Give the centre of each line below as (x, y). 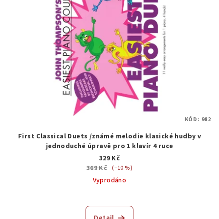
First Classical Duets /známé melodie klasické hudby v (109, 137)
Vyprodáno (109, 181)
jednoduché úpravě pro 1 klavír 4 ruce (109, 146)
